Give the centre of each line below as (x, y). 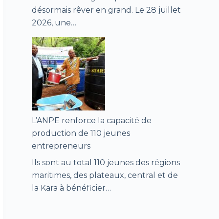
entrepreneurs (61, 146)
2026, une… (54, 23)
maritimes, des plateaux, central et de (105, 175)
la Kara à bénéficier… (71, 188)
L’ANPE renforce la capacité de (91, 121)
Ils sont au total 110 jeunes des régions (106, 163)
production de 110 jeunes (81, 133)
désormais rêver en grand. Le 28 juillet (106, 10)
